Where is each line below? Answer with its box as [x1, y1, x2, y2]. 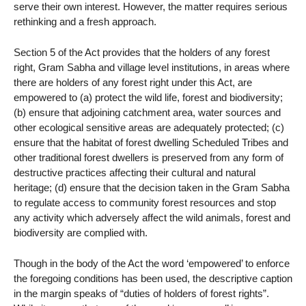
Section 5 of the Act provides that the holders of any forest [14, 46, 270, 59]
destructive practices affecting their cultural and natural [14, 167, 255, 179]
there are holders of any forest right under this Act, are [14, 76, 252, 89]
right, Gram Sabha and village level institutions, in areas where [14, 61, 290, 74]
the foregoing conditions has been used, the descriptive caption [14, 272, 292, 284]
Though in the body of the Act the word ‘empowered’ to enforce [14, 257, 290, 269]
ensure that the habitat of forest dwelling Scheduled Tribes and [14, 137, 288, 149]
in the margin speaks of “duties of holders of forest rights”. [14, 287, 269, 299]
